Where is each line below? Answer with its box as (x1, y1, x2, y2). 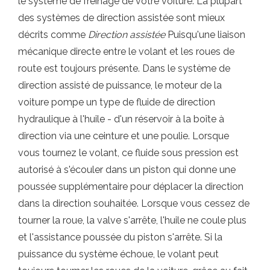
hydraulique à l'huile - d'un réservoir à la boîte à (18, 113, 224, 125)
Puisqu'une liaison (165, 28, 245, 40)
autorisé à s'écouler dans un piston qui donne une (18, 163, 236, 175)
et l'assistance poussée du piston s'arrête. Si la (18, 231, 222, 243)
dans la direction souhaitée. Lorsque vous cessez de (18, 197, 250, 209)
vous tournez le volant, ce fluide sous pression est (18, 146, 239, 159)
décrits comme (18, 28, 88, 40)
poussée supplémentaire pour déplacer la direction (18, 180, 243, 192)
